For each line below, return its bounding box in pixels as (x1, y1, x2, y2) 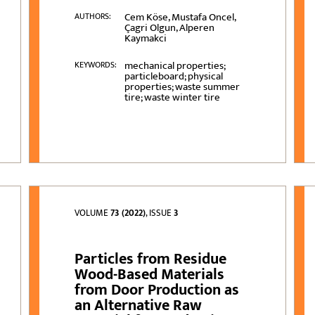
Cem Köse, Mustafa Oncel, (124, 8, 236, 27)
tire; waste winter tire (124, 89, 220, 107)
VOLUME (75, 205, 111, 221)
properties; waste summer (124, 78, 240, 96)
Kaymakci (124, 30, 167, 48)
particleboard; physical (124, 67, 223, 86)
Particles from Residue (75, 246, 227, 273)
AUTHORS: (75, 9, 112, 24)
